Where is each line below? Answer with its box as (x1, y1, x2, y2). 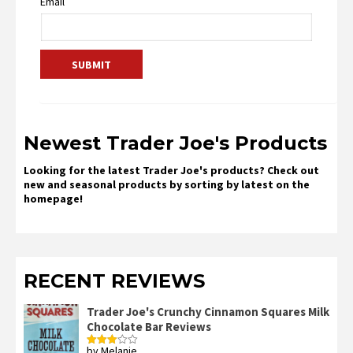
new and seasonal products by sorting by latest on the (24, 177, 310, 192)
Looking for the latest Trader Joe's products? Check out (24, 163, 319, 178)
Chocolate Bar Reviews (87, 319, 211, 335)
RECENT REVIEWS (24, 269, 205, 293)
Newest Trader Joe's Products (24, 132, 327, 155)
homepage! (24, 191, 83, 206)
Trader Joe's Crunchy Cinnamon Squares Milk (87, 304, 329, 320)
